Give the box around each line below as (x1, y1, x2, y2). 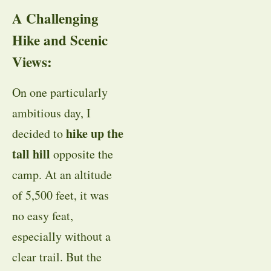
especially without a (12, 227, 111, 244)
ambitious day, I (12, 104, 91, 121)
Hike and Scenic (12, 29, 108, 50)
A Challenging (12, 7, 99, 28)
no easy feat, (12, 207, 73, 224)
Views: (12, 51, 52, 72)
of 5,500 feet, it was (12, 186, 109, 203)
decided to (12, 125, 66, 142)
